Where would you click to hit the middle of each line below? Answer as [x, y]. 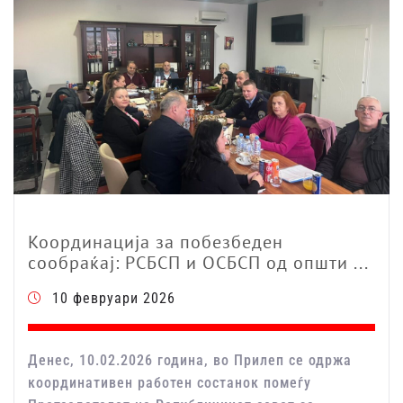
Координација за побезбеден [156, 242]
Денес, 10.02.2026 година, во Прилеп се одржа [190, 361]
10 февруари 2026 [114, 299]
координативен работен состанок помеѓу [170, 383]
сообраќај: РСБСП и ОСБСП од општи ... [198, 263]
